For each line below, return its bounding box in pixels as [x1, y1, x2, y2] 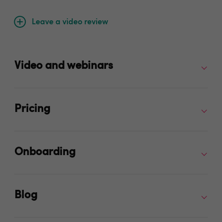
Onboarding [14, 147, 75, 158]
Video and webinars [14, 60, 113, 72]
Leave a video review [32, 18, 108, 26]
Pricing [14, 104, 50, 115]
